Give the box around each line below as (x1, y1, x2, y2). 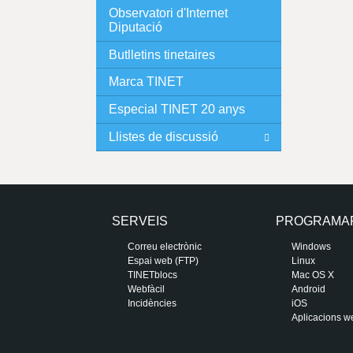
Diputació (108, 20, 162, 34)
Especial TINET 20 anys (108, 102, 245, 117)
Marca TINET (108, 75, 184, 89)
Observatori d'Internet (108, 6, 228, 20)
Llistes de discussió (108, 130, 218, 144)
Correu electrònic (128, 241, 202, 253)
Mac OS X (292, 269, 335, 281)
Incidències (128, 298, 176, 310)
